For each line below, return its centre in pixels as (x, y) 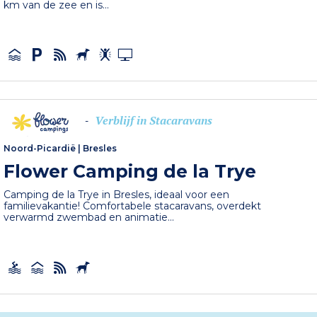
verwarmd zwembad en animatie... (89, 218)
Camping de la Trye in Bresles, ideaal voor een (117, 195)
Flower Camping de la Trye (130, 172)
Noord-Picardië (40, 149)
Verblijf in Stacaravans (154, 121)
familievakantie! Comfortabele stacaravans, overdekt (133, 206)
